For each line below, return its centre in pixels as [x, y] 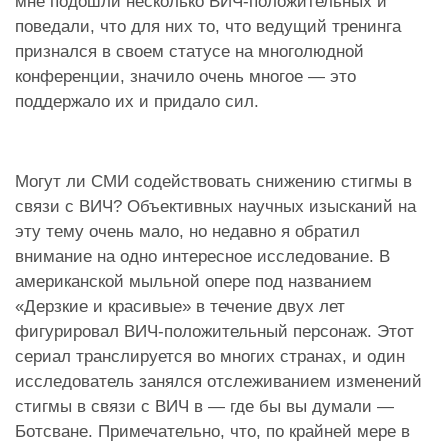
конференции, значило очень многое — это [185, 77]
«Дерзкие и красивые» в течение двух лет [180, 307]
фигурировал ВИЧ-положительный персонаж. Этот [214, 332]
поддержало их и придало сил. [137, 102]
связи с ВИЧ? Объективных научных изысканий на [215, 207]
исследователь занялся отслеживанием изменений [218, 382]
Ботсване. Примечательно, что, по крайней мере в [212, 432]
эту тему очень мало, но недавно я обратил [187, 232]
